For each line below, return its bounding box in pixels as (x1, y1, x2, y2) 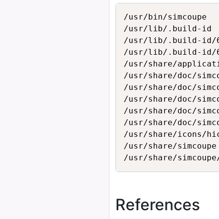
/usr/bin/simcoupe (124, 12, 207, 22)
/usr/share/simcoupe (124, 141, 217, 151)
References (115, 195, 200, 214)
